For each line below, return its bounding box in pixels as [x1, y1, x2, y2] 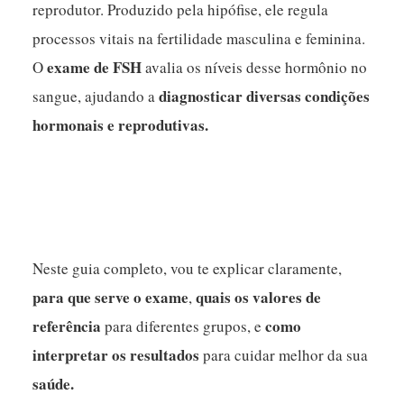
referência [32, 315, 102, 338]
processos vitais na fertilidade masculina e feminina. [32, 28, 366, 50]
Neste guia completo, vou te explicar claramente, [32, 258, 343, 280]
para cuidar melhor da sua [199, 344, 369, 366]
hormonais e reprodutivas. [32, 114, 209, 137]
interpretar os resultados [32, 344, 200, 367]
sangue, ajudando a [32, 86, 160, 107]
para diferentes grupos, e [101, 316, 266, 337]
